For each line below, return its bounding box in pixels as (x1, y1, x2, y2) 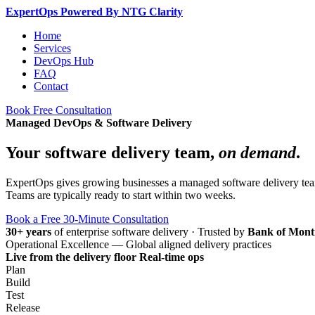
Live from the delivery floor (6, 250, 136, 263)
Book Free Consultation (6, 104, 112, 116)
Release (6, 301, 40, 314)
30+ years (6, 225, 51, 238)
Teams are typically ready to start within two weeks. (6, 188, 236, 201)
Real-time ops (139, 250, 204, 263)
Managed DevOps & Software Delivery (6, 117, 192, 129)
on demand (219, 143, 296, 162)
